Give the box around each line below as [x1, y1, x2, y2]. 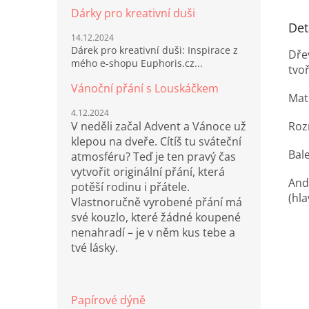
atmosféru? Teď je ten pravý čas [71, 149, 236, 164]
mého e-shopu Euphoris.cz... [71, 57, 203, 70]
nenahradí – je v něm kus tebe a [71, 225, 235, 240]
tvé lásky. [71, 240, 118, 255]
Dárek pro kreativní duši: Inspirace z [71, 43, 238, 57]
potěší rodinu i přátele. [71, 179, 190, 195]
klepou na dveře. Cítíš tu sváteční [71, 134, 241, 149]
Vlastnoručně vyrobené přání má [71, 195, 242, 210]
